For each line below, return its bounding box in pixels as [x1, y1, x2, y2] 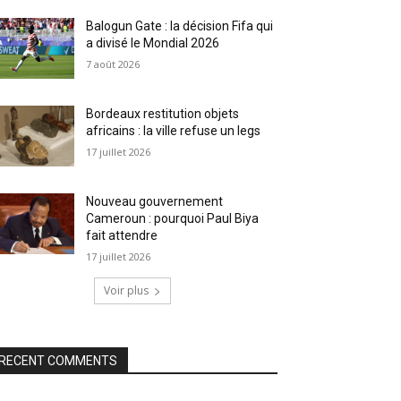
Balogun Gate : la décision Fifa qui [86, 19, 274, 34]
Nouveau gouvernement [86, 194, 224, 209]
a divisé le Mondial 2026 [86, 36, 220, 51]
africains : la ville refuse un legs [86, 124, 261, 139]
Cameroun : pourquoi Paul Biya [86, 211, 260, 226]
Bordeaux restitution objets [86, 107, 240, 122]
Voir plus [104, 283, 149, 299]
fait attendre [86, 228, 158, 243]
